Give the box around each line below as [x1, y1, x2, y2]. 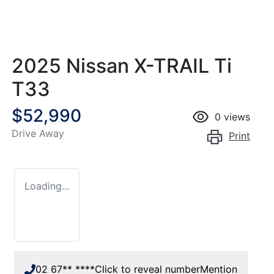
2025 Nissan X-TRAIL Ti [12, 53, 232, 78]
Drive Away [12, 127, 64, 139]
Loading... [24, 179, 69, 192]
